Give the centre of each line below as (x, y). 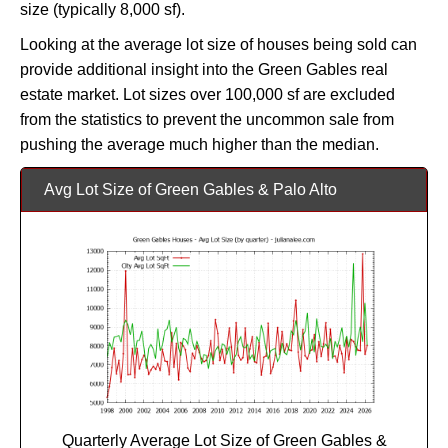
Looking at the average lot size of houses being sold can (218, 44)
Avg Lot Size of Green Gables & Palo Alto (190, 189)
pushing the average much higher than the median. (199, 144)
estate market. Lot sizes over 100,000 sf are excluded (207, 94)
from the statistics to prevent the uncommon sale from (207, 119)
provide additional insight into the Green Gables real (204, 69)
